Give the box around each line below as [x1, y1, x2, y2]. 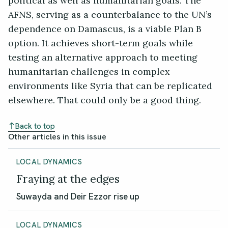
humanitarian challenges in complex [8, 63, 170, 81]
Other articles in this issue [8, 131, 106, 142]
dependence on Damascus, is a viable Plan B [8, 20, 202, 38]
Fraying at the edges [16, 169, 120, 189]
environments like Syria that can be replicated [8, 77, 212, 95]
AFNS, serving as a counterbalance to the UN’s [8, 6, 212, 24]
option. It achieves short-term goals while [8, 35, 193, 52]
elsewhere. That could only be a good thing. [8, 92, 204, 109]
